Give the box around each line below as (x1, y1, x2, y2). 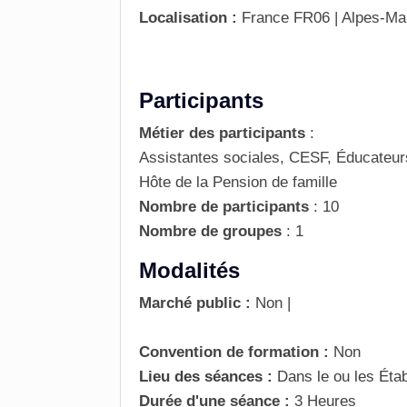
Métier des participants (139, 124, 305, 142)
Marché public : (139, 294, 251, 312)
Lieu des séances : (139, 368, 277, 385)
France (242, 9, 289, 26)
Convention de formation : (139, 343, 329, 361)
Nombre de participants (139, 198, 309, 215)
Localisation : (139, 9, 237, 26)
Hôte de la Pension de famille (139, 174, 337, 191)
